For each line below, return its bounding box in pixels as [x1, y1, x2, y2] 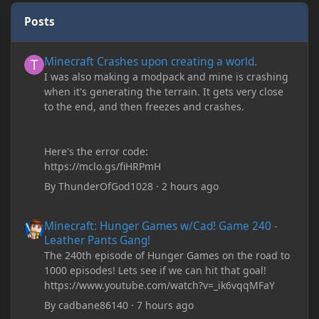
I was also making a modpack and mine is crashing [44, 69, 289, 83]
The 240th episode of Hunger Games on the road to [44, 249, 291, 263]
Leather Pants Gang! [44, 233, 151, 249]
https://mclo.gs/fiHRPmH [44, 159, 162, 173]
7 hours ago [137, 298, 194, 313]
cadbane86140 [58, 298, 129, 313]
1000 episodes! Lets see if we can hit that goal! [44, 263, 267, 278]
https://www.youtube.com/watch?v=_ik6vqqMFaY [44, 278, 276, 293]
